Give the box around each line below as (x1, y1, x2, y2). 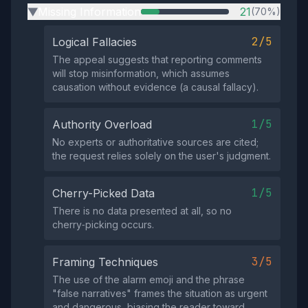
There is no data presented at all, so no (52, 205, 232, 217)
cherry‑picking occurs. (52, 219, 154, 230)
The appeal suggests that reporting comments (52, 54, 262, 65)
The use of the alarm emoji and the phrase (52, 274, 245, 285)
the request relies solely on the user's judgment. (52, 150, 271, 162)
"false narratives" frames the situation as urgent (52, 287, 267, 299)
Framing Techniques (52, 255, 158, 269)
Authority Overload (52, 118, 152, 131)
